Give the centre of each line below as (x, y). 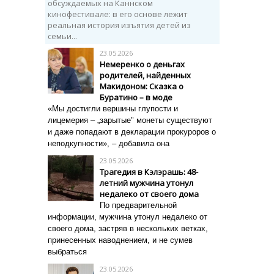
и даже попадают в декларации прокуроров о (132, 132)
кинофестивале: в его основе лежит (118, 14)
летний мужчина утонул (146, 183)
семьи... (62, 36)
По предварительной (138, 205)
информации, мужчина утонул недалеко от (128, 217)
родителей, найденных (145, 75)
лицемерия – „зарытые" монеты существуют (130, 120)
